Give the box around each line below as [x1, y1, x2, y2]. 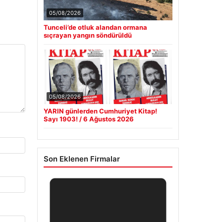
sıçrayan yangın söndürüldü [43, 31, 132, 40]
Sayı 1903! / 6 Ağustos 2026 [43, 115, 134, 123]
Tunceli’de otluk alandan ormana [43, 23, 147, 32]
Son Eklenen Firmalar [43, 154, 120, 164]
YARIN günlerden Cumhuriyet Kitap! [43, 107, 157, 115]
